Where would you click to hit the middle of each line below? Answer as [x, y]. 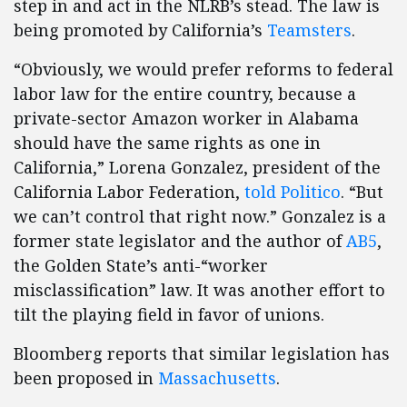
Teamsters [309, 30]
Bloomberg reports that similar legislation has [202, 354]
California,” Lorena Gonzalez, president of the [197, 168]
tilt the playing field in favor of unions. [169, 315]
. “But [362, 192]
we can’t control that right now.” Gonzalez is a [200, 217]
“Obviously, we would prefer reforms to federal [203, 69]
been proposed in [86, 378]
